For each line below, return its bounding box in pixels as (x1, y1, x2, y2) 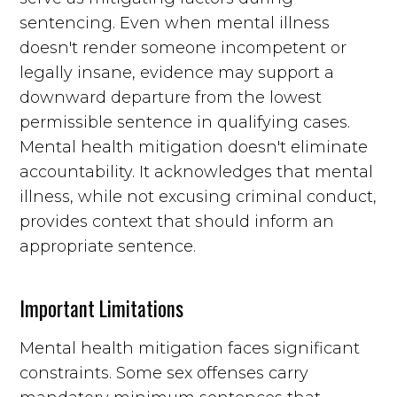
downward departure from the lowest (19, 87, 323, 107)
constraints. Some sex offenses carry (19, 362, 309, 383)
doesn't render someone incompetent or (19, 37, 347, 58)
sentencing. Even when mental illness (19, 12, 331, 33)
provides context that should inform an (19, 211, 335, 231)
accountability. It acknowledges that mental (19, 161, 374, 182)
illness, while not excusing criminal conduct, (19, 186, 378, 206)
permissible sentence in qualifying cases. (19, 112, 351, 132)
